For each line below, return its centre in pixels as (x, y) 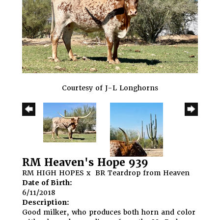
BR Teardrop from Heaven (142, 173)
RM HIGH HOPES (53, 173)
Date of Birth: (47, 182)
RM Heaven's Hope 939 (85, 162)
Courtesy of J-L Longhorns (110, 88)
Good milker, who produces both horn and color (109, 212)
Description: (46, 202)
